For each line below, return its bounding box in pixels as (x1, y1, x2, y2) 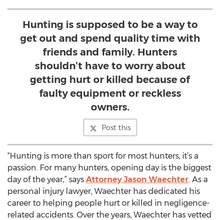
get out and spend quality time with (20, 32, 200, 44)
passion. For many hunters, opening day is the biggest (7, 163, 211, 172)
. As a (189, 175, 208, 184)
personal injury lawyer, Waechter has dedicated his (7, 187, 200, 196)
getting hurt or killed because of (30, 74, 190, 85)
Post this (101, 123, 131, 132)
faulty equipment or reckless (39, 87, 181, 99)
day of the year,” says (7, 175, 86, 184)
